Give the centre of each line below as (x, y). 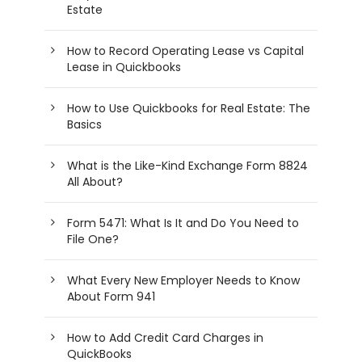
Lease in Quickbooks (124, 67)
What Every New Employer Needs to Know (183, 280)
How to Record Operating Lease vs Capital (185, 51)
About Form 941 (111, 296)
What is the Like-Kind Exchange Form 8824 (187, 165)
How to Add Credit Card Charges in (165, 337)
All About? (95, 181)
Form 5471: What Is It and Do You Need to (183, 223)
